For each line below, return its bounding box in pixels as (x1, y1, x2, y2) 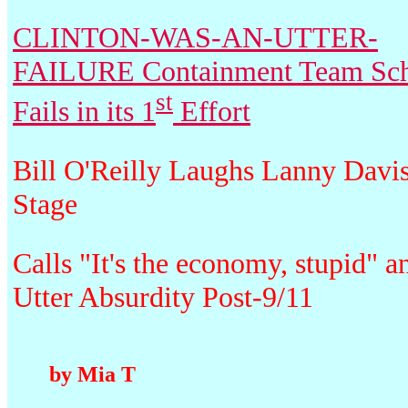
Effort (173, 94, 250, 127)
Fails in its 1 (13, 94, 156, 127)
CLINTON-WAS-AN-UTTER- (13, 21, 378, 54)
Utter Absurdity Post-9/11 (13, 280, 313, 313)
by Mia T (49, 362, 136, 386)
